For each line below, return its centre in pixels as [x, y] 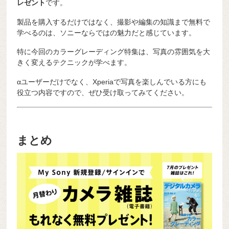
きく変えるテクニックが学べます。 [74, 63]
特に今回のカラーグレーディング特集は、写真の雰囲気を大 [114, 52]
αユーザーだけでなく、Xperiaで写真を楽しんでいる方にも [112, 82]
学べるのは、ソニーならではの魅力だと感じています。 [107, 32]
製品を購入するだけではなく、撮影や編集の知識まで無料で [114, 22]
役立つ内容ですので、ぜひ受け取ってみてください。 [103, 93]
